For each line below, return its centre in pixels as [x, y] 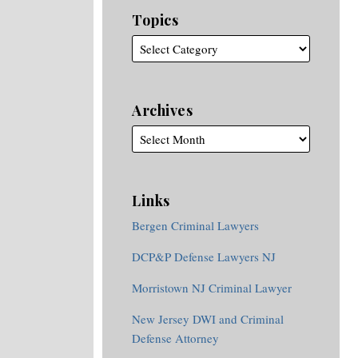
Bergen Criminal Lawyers [195, 225]
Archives [162, 110]
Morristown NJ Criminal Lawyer [212, 288]
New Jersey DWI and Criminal [208, 319]
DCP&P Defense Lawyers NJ [204, 257]
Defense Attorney [175, 338]
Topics [155, 20]
